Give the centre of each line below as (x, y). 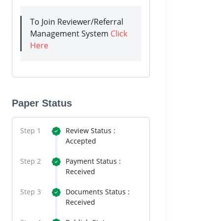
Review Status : (91, 130)
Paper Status (42, 103)
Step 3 (31, 192)
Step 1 (31, 130)
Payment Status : (93, 161)
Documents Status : (98, 192)
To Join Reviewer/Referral (77, 22)
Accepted (81, 141)
